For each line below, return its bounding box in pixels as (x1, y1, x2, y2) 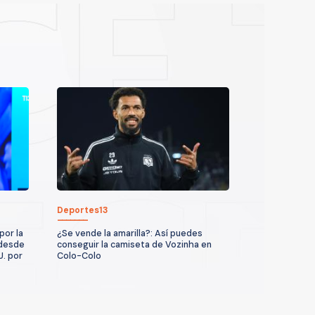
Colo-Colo (57, 250, 101, 262)
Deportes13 (57, 205, 108, 217)
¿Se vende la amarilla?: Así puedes (57, 228, 202, 240)
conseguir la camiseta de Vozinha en (57, 239, 212, 251)
